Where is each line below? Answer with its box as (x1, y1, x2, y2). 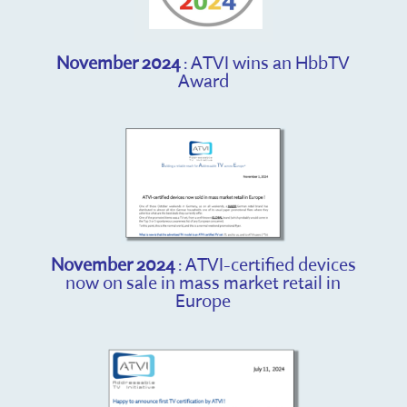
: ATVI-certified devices (174, 253, 356, 276)
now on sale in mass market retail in (65, 271, 342, 294)
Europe (175, 289, 232, 313)
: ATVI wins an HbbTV (180, 50, 351, 74)
